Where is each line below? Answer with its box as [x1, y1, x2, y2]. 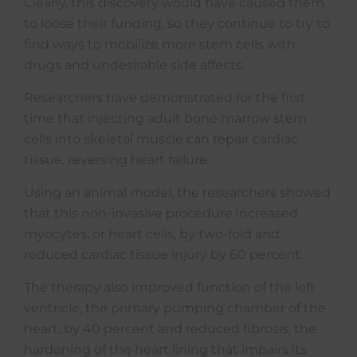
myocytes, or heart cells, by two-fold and [24, 226, 280, 241]
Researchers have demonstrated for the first [24, 90, 306, 105]
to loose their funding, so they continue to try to [24, 16, 330, 31]
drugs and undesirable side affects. [24, 57, 245, 73]
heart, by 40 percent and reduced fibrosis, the [24, 321, 316, 336]
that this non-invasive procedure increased [24, 206, 298, 221]
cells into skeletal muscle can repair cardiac [24, 131, 298, 147]
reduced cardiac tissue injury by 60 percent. [24, 247, 303, 262]
